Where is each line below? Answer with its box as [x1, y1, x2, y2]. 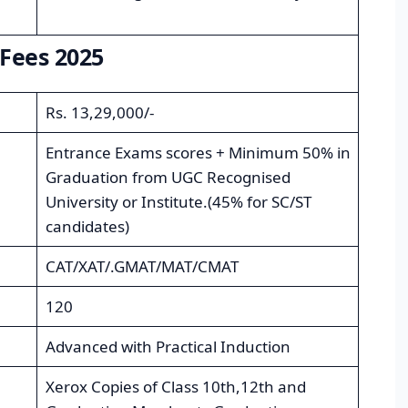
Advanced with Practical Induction [45, 336, 291, 358]
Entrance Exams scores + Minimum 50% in [45, 142, 351, 164]
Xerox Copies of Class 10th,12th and [45, 376, 306, 398]
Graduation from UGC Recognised [45, 167, 291, 189]
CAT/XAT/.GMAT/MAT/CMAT [45, 256, 239, 278]
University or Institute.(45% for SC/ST [45, 191, 311, 213]
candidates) [45, 216, 129, 238]
